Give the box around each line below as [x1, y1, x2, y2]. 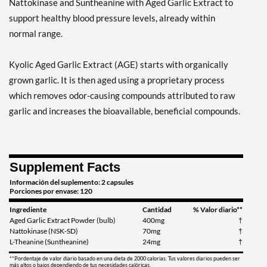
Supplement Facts [10, 160, 120, 175]
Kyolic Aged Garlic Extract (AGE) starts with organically [9, 59, 228, 70]
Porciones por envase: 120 [10, 187, 92, 196]
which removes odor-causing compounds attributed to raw [9, 90, 235, 101]
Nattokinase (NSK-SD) [10, 226, 78, 236]
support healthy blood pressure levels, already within [9, 13, 215, 24]
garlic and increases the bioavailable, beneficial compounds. [9, 105, 240, 117]
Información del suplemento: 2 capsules [10, 178, 133, 187]
